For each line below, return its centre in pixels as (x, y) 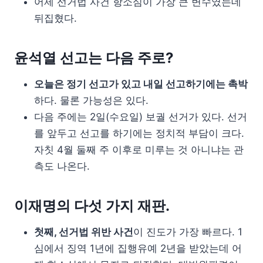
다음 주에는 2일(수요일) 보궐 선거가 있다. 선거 (141, 117)
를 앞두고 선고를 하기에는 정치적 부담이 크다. (139, 133)
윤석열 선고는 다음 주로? (94, 58)
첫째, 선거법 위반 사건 (84, 232)
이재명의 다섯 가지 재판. (92, 205)
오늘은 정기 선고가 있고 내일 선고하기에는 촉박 (141, 84)
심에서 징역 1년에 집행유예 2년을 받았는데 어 (138, 248)
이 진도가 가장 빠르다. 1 (188, 232)
